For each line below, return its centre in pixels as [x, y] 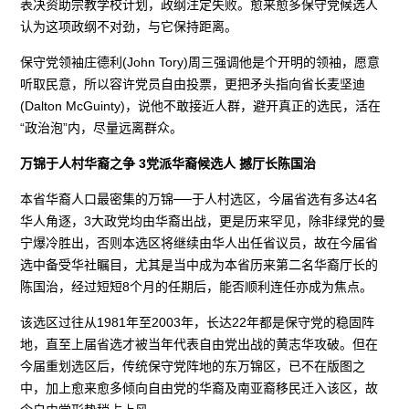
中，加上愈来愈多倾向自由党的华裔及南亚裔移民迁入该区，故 [199, 388]
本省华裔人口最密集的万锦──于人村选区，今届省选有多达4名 [199, 199]
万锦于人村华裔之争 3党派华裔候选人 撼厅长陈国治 [168, 163]
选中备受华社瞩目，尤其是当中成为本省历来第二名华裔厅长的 [199, 264]
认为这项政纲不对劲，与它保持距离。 [129, 26]
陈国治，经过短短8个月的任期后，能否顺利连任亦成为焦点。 [197, 286]
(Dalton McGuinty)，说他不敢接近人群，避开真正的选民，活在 [201, 105]
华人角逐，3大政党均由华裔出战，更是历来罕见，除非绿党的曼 [203, 220]
